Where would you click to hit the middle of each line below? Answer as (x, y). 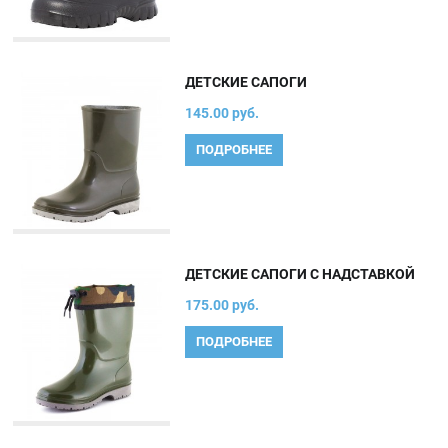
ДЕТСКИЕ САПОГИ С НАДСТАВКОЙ (300, 274)
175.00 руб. (222, 305)
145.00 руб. (222, 113)
